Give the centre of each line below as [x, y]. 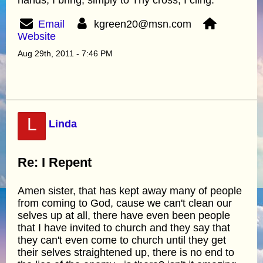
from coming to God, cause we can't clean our [125, 203]
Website [37, 36]
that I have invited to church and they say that [124, 227]
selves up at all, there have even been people [124, 215]
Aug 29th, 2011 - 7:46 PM [65, 53]
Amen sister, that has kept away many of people [130, 190]
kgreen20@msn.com [146, 24]
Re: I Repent [55, 162]
